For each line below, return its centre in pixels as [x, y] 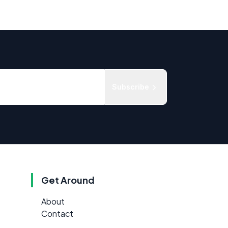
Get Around [68, 180]
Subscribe [131, 87]
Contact [57, 214]
